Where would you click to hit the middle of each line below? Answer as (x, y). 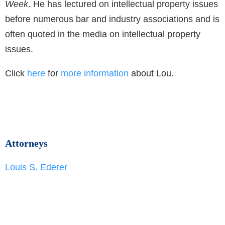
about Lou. (151, 74)
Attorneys (26, 143)
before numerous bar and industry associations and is (112, 19)
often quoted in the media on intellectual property (103, 34)
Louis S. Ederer (36, 167)
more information (95, 74)
